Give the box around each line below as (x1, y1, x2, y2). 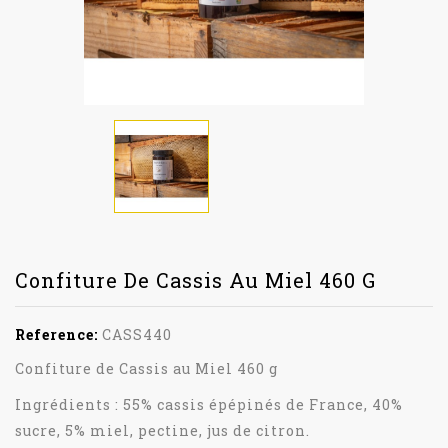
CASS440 (102, 324, 172, 344)
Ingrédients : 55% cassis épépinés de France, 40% (15, 394, 403, 414)
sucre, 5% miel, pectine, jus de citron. (15, 420, 310, 440)
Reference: (15, 324, 98, 344)
